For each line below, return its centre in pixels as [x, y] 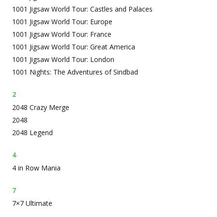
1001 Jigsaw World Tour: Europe [62, 22]
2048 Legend [32, 132]
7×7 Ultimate [32, 203]
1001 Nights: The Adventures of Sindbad [75, 72]
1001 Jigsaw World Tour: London [63, 59]
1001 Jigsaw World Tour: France [62, 34]
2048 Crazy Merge [41, 107]
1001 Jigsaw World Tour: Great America [74, 47]
